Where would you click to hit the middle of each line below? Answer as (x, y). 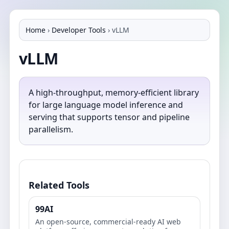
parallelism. (51, 129)
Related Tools (59, 185)
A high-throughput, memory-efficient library (114, 93)
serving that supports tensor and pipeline (109, 117)
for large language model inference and (106, 105)
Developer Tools (79, 30)
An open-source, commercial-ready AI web (108, 222)
